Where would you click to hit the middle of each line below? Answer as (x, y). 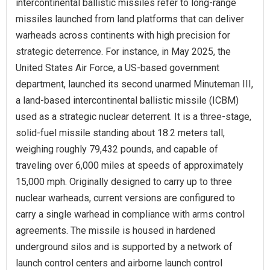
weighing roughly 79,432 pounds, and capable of (117, 149)
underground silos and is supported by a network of (124, 246)
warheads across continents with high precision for (123, 35)
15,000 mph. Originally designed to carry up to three (124, 181)
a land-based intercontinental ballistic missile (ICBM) (127, 100)
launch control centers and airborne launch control (119, 263)
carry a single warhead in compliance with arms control (130, 214)
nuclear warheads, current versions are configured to (125, 198)
